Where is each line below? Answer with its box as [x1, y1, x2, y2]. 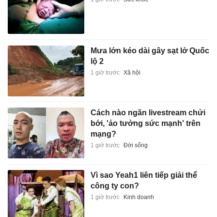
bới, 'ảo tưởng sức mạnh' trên [90, 119, 201, 128]
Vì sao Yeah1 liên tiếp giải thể [90, 170, 197, 179]
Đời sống [123, 142, 148, 149]
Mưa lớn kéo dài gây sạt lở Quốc [90, 46, 209, 55]
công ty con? [90, 181, 139, 190]
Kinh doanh [123, 193, 154, 201]
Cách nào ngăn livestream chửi [90, 108, 205, 117]
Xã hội [123, 69, 140, 76]
